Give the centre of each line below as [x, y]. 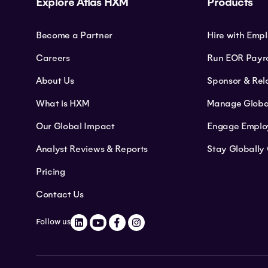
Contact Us [60, 194]
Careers [53, 58]
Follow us [53, 222]
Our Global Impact [75, 126]
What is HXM [63, 103]
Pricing [51, 171]
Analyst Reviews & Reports [92, 149]
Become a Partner [74, 35]
